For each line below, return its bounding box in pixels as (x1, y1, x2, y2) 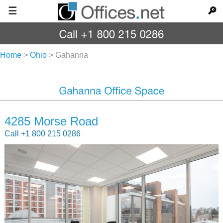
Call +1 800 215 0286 (4, 129, 81, 138)
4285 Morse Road (4, 114, 98, 128)
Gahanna (55, 51, 88, 59)
